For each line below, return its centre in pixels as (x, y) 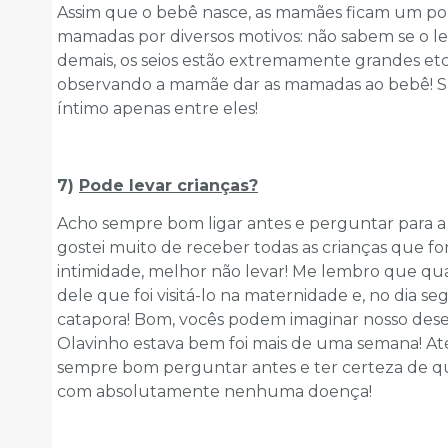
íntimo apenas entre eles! (157, 108)
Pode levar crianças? (168, 185)
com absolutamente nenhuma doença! (214, 391)
